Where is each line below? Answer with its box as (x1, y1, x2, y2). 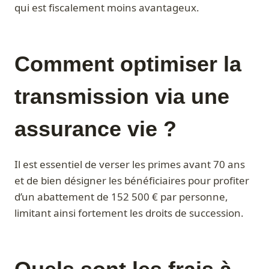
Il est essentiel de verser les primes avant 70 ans (14, 157, 245, 172)
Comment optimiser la (14, 52, 241, 77)
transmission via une (14, 84, 229, 109)
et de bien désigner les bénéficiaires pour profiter (14, 174, 249, 188)
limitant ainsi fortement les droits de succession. (14, 206, 244, 220)
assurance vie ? (14, 116, 177, 142)
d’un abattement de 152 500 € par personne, (14, 190, 228, 204)
